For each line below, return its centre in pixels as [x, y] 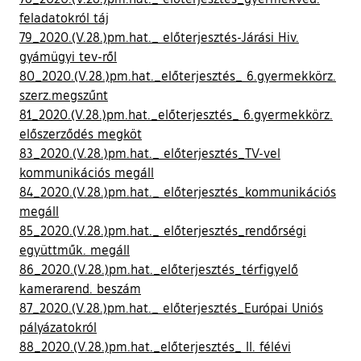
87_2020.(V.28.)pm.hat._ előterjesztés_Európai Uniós [171, 307]
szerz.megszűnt [64, 95]
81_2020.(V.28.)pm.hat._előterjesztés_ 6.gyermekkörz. [176, 114]
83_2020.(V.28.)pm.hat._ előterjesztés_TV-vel [150, 153]
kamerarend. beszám [80, 288]
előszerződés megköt [81, 133]
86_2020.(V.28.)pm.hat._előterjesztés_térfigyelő [159, 269]
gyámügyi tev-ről [68, 56]
